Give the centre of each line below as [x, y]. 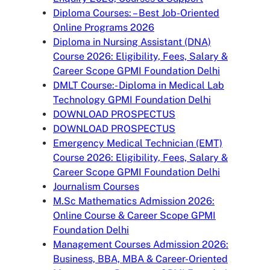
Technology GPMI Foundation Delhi [132, 99]
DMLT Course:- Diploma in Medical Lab [139, 85]
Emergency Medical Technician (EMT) [138, 143]
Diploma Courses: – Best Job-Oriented [136, 13]
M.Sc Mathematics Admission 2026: [134, 201]
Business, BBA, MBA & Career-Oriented [140, 259]
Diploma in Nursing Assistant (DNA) [132, 42]
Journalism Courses [96, 186]
